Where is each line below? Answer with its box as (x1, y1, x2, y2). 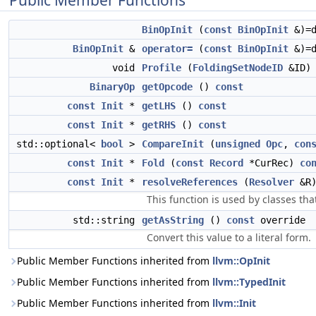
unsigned (215, 138, 260, 150)
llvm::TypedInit (212, 275, 286, 288)
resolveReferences (142, 176, 238, 188)
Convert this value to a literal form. (147, 231, 311, 244)
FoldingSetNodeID (193, 62, 283, 73)
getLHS (142, 100, 176, 111)
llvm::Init (212, 296, 256, 310)
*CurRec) (243, 157, 300, 169)
